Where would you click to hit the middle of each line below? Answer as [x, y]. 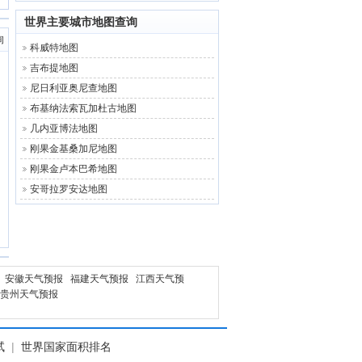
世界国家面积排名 [66, 347]
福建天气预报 [99, 279]
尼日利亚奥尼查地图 [74, 88]
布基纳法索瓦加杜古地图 [83, 108]
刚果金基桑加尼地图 [74, 149]
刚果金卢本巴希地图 [74, 169]
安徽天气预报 [34, 279]
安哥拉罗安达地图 [69, 189]
